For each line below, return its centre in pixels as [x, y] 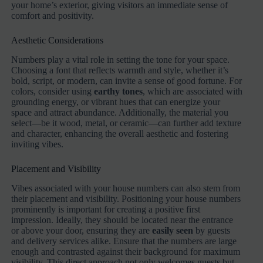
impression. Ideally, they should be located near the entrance [122, 220]
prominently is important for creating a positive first [106, 210]
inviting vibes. [38, 144]
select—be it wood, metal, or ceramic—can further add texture [127, 123]
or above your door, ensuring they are [82, 231]
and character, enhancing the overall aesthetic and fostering [120, 134]
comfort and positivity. [53, 16]
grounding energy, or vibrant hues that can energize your [116, 102]
